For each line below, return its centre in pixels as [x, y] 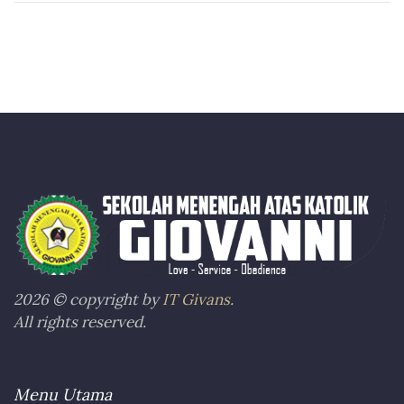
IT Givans [196, 299]
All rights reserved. [80, 321]
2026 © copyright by [88, 299]
